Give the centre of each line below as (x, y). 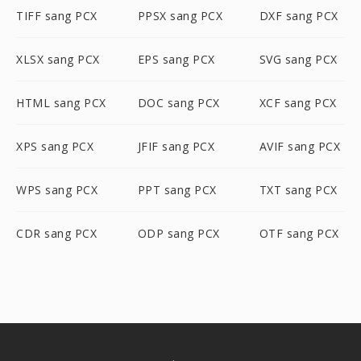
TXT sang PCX (298, 190)
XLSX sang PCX (58, 59)
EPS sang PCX (176, 59)
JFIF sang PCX (176, 146)
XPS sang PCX (55, 146)
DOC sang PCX (178, 103)
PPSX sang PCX (180, 16)
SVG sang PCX (298, 59)
